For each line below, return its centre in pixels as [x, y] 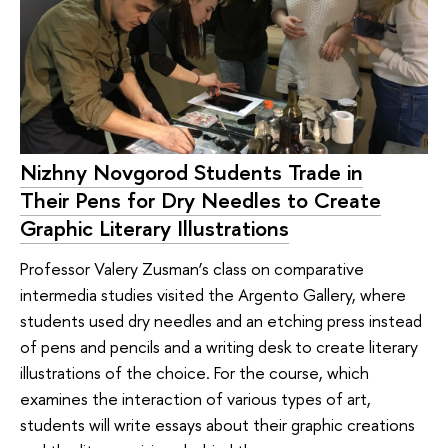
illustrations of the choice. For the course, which [194, 372]
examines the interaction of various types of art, [195, 398]
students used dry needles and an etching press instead [221, 320]
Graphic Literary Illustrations [154, 228]
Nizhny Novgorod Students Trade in [191, 172]
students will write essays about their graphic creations [217, 424]
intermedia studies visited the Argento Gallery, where [213, 294]
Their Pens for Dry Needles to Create [200, 200]
